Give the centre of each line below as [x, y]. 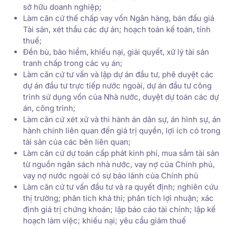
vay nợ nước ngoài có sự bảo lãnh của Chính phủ [111, 175]
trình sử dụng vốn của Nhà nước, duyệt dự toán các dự [121, 97]
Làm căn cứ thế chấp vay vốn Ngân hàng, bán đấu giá [119, 18]
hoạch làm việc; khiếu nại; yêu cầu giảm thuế [105, 220]
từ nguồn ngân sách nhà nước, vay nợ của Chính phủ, [119, 164]
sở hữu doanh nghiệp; [62, 7]
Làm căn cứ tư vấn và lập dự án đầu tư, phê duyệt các [118, 74]
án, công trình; [49, 108]
